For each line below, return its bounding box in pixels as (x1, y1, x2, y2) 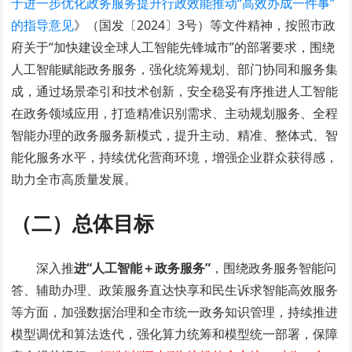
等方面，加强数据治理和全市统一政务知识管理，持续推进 (11, 303, 339, 321)
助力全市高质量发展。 (11, 170, 137, 189)
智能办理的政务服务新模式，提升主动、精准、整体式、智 (11, 126, 339, 145)
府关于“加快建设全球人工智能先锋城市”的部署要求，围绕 (11, 38, 335, 57)
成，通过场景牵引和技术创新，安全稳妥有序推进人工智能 (11, 82, 339, 101)
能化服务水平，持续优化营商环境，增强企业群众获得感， (11, 148, 339, 167)
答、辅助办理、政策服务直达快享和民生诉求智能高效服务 (11, 281, 339, 299)
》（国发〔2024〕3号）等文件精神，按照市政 (74, 16, 336, 35)
